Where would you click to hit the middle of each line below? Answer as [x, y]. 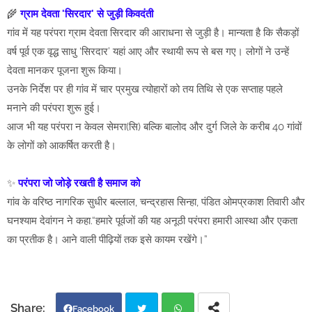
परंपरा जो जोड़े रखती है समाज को [79, 184]
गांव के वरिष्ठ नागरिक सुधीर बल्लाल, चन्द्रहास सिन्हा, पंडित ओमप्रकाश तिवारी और [156, 202]
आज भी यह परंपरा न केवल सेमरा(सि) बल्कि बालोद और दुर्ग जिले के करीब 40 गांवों [154, 127]
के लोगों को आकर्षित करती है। [62, 146]
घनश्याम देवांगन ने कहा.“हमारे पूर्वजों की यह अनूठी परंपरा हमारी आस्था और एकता [152, 221]
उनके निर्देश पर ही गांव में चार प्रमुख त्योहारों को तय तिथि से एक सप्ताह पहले [145, 89]
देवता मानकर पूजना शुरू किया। [65, 71]
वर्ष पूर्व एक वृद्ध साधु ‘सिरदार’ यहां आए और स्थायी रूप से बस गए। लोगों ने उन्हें [148, 52]
